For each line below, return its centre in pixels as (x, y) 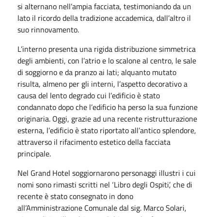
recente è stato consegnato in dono (75, 196)
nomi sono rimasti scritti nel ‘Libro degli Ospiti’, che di (105, 184)
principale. (34, 153)
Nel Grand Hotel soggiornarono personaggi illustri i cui (107, 173)
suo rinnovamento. (48, 29)
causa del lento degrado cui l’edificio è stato (89, 95)
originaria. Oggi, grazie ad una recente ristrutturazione (107, 118)
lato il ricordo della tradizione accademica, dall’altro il (104, 18)
